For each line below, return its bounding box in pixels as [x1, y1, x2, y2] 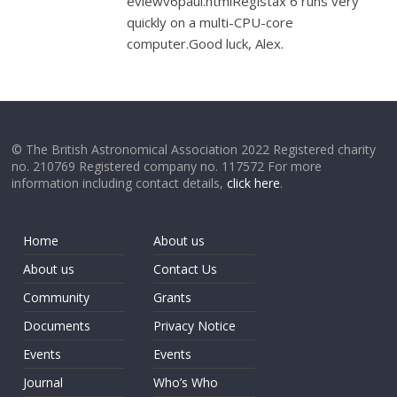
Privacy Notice [153, 317, 237, 334]
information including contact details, [12, 175, 228, 191]
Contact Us [153, 261, 218, 277]
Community [23, 289, 90, 306]
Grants [153, 289, 192, 306]
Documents [23, 317, 91, 334]
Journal [23, 374, 64, 391]
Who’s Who [153, 374, 219, 391]
